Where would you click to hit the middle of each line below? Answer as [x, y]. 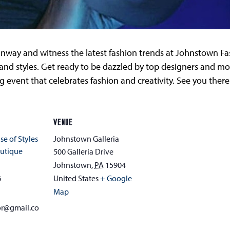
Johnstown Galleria [86, 139]
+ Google [116, 178]
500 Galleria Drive [83, 151]
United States [76, 178]
